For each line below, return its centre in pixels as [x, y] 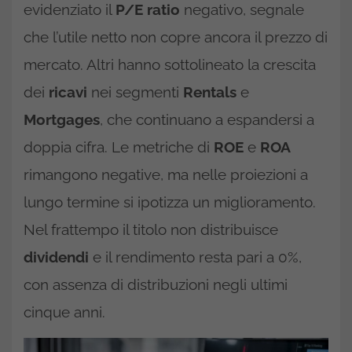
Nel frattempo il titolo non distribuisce [151, 229]
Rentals [210, 92]
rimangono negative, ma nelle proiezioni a [166, 174]
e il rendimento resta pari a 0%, [195, 257]
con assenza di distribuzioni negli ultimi [156, 284]
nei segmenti [135, 92]
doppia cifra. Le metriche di [119, 147]
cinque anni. [64, 312]
